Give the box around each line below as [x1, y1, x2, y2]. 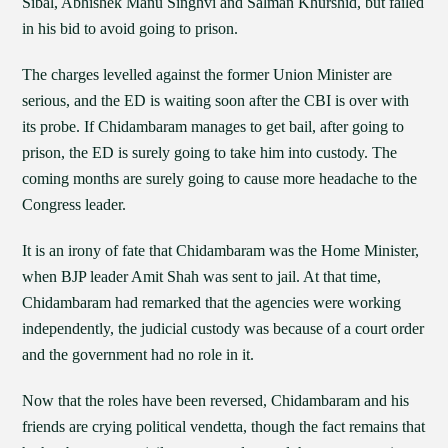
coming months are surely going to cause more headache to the [22, 170, 418, 187]
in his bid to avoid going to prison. [22, 20, 239, 37]
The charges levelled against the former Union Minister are [22, 66, 393, 83]
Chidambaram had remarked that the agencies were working [22, 294, 402, 311]
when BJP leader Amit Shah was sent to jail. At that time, [22, 268, 382, 285]
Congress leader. [22, 196, 127, 213]
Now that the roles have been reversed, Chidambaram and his [22, 392, 410, 409]
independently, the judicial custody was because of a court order [22, 320, 425, 337]
